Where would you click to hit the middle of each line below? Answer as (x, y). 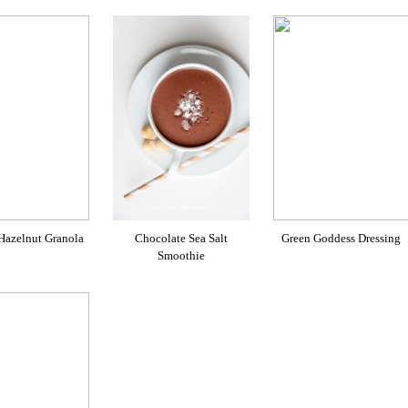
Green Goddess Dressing (342, 238)
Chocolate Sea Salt (182, 238)
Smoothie (182, 255)
